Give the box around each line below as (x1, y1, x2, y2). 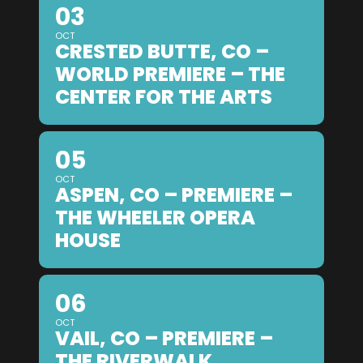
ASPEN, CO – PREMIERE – (55, 181, 293, 208)
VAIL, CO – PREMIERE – (55, 324, 273, 352)
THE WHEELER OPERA (55, 203, 255, 231)
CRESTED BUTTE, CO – (55, 37, 269, 65)
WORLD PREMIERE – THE (55, 60, 285, 88)
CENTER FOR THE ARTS (55, 83, 272, 110)
